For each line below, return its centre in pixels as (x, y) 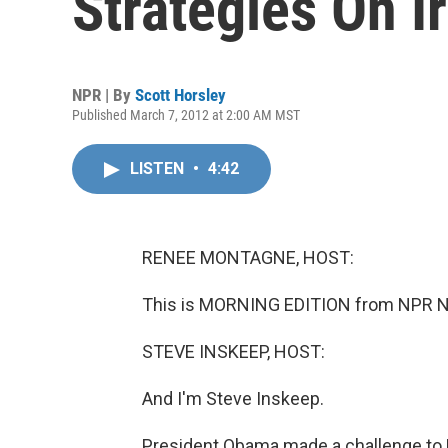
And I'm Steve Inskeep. (233, 398)
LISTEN (159, 168)
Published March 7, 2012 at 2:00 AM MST (186, 115)
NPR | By (103, 95)
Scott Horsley (180, 95)
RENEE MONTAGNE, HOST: (248, 257)
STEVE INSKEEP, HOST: (233, 351)
